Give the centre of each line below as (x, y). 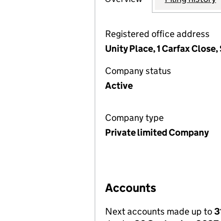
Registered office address (157, 34)
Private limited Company (157, 132)
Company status (138, 71)
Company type (134, 118)
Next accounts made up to (160, 211)
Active (119, 86)
